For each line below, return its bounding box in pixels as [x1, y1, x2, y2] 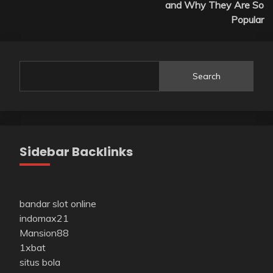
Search [193, 70, 221, 82]
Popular [231, 13, 264, 26]
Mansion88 [19, 227, 69, 239]
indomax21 [19, 212, 69, 224]
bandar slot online [19, 197, 96, 210]
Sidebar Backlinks [19, 143, 133, 160]
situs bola [19, 256, 60, 268]
